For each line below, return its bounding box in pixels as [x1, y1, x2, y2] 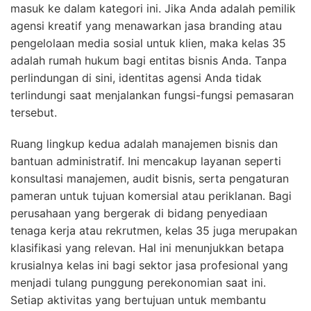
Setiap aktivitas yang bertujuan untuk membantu [10, 293, 266, 308]
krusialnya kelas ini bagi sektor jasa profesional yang [10, 258, 288, 273]
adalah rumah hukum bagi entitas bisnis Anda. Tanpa [10, 53, 287, 68]
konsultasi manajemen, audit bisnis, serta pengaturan [10, 171, 289, 186]
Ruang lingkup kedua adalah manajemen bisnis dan [10, 137, 278, 151]
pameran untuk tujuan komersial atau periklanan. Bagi [10, 189, 292, 203]
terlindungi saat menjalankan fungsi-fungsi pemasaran [10, 88, 294, 103]
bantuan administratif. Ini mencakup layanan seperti [10, 154, 281, 169]
